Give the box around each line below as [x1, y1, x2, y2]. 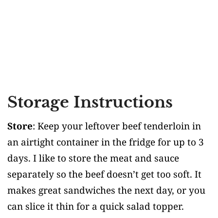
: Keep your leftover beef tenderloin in [33, 120, 201, 133]
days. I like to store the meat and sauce [7, 152, 179, 165]
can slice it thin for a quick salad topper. [7, 200, 184, 213]
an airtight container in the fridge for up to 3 [7, 136, 204, 149]
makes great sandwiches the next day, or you [7, 184, 205, 197]
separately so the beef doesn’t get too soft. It [7, 168, 201, 181]
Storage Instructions [7, 92, 173, 112]
